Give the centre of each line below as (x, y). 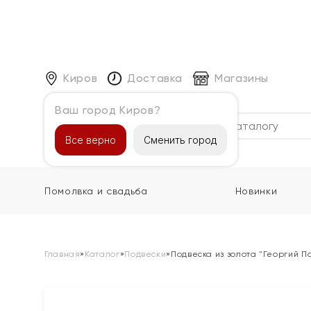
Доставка (155, 78)
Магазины (242, 78)
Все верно (91, 140)
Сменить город (180, 140)
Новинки (256, 191)
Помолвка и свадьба (96, 191)
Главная (62, 254)
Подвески (145, 254)
